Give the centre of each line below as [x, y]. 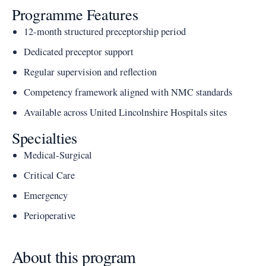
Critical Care [49, 175]
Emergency [46, 195]
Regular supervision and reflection [90, 72]
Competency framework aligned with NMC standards [128, 92]
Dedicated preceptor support [79, 52]
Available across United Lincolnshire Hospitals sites [125, 112]
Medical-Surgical [58, 155]
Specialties [45, 138]
